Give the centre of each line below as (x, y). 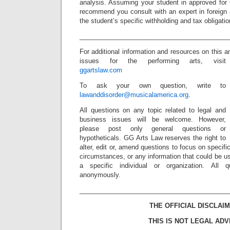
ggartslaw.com (101, 70)
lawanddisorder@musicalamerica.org (134, 95)
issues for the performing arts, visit (153, 61)
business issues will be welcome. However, (153, 119)
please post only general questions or (153, 129)
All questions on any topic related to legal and (153, 110)
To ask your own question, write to (153, 85)
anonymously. (100, 175)
